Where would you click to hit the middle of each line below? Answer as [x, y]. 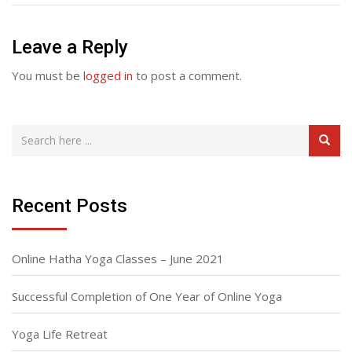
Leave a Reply [70, 47]
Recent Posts [70, 205]
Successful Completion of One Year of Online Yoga [147, 296]
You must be [48, 75]
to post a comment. [187, 75]
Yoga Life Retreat [60, 334]
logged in [108, 75]
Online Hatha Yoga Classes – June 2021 [118, 258]
